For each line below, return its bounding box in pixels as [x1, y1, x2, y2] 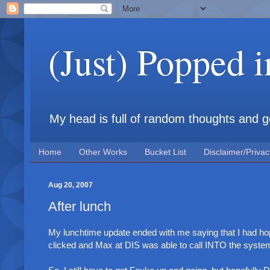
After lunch [48, 199, 111, 215]
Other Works [79, 147, 127, 157]
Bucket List [145, 147, 186, 157]
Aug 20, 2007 [48, 180, 93, 189]
